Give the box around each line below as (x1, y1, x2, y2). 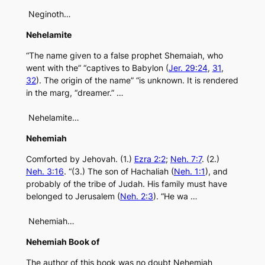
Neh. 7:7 (170, 154, 202, 164)
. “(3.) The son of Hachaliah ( (63, 166, 174, 177)
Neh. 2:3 (119, 191, 153, 202)
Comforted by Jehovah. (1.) (25, 154, 134, 164)
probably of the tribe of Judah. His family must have (25, 179, 227, 189)
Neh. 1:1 (173, 166, 205, 177)
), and (205, 166, 228, 177)
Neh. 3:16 (25, 166, 64, 177)
